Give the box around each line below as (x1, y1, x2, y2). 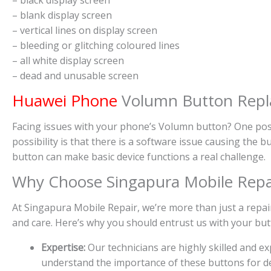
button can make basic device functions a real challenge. (12, 149, 266, 163)
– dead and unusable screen (12, 68, 139, 82)
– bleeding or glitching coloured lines (12, 38, 180, 52)
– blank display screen (12, 8, 112, 22)
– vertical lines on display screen (12, 23, 157, 37)
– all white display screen (12, 53, 124, 67)
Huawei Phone (12, 89, 117, 111)
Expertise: (41, 241, 88, 255)
